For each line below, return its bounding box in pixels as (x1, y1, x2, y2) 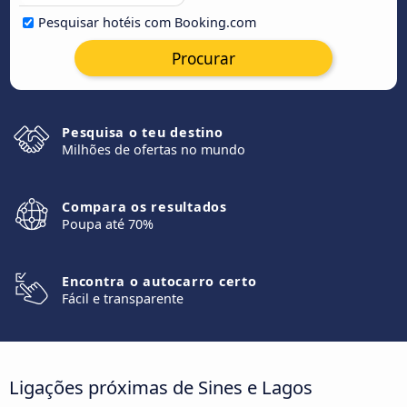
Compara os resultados (62, 198, 227, 215)
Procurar (172, 47, 235, 69)
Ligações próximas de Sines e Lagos (9, 373, 313, 400)
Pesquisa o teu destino (62, 124, 223, 141)
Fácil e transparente (62, 290, 184, 307)
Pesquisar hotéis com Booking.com (38, 14, 256, 31)
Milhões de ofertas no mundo (62, 141, 245, 158)
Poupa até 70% (62, 215, 154, 233)
